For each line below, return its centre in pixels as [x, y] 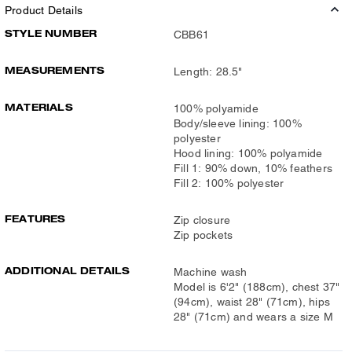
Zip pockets [203, 235]
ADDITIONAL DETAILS [68, 270]
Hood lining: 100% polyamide [248, 153]
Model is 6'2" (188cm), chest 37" [257, 286]
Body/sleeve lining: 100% [238, 123]
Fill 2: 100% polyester [229, 183]
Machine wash [211, 271]
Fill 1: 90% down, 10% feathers [253, 168]
